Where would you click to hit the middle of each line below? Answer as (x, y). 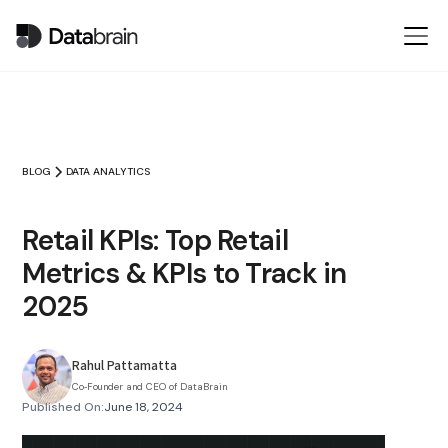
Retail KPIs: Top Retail (155, 240)
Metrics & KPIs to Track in (184, 273)
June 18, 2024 (144, 407)
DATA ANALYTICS (108, 171)
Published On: (63, 407)
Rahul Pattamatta (125, 365)
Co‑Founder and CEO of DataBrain (150, 386)
